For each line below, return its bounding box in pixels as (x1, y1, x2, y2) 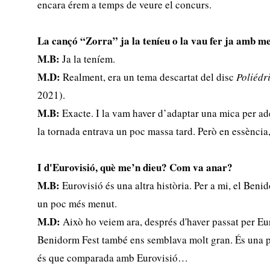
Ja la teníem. (60, 52, 116, 66)
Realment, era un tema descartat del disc (63, 70, 237, 84)
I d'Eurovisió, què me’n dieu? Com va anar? (37, 160, 233, 175)
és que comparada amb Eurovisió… (37, 251, 189, 265)
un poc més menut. (37, 196, 118, 210)
